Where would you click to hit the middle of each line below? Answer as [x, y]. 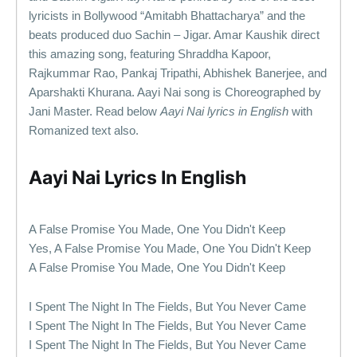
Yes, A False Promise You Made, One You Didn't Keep [170, 248]
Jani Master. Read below [94, 111]
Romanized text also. [84, 130]
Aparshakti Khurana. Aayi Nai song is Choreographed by [175, 92]
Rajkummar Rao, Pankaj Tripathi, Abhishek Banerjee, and [178, 73]
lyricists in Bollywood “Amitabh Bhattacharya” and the [167, 16]
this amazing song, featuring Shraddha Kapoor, [150, 54]
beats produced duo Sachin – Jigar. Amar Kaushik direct [174, 35]
